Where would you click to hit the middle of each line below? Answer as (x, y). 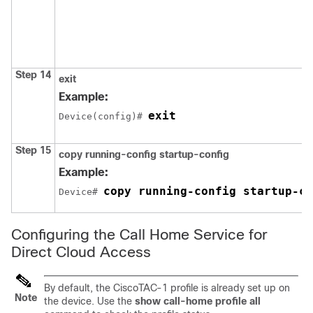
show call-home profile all (198, 301)
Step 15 (33, 150)
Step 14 (33, 74)
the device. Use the (89, 301)
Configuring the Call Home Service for (139, 234)
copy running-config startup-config (144, 154)
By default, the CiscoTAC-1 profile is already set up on (167, 287)
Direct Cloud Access (81, 252)
